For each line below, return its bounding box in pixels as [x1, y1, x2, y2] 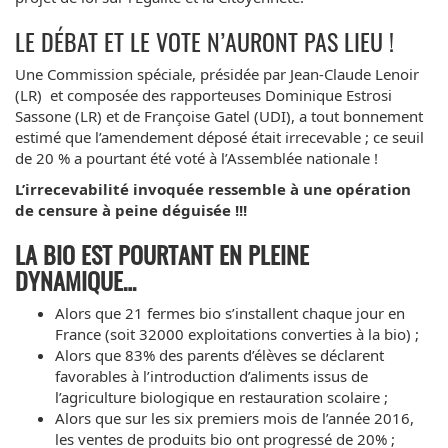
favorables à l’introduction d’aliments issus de [55, 365, 368, 386]
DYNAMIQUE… [15, 261, 136, 298]
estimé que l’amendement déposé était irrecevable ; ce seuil [15, 126, 424, 147]
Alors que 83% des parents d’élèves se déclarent [55, 344, 384, 365]
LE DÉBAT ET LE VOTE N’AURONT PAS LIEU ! [15, 22, 394, 59]
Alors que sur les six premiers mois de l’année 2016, [55, 407, 414, 428]
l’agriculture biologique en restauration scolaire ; [55, 386, 388, 407]
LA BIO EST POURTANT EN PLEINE [15, 235, 309, 272]
